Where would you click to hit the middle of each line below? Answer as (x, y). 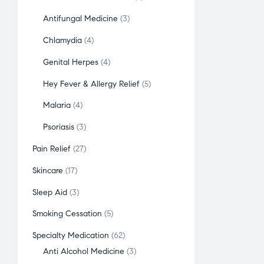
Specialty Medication (71, 236)
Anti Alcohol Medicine (84, 252)
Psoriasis (59, 127)
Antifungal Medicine (81, 19)
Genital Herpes (71, 62)
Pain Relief (52, 148)
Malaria (57, 105)
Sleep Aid (50, 192)
